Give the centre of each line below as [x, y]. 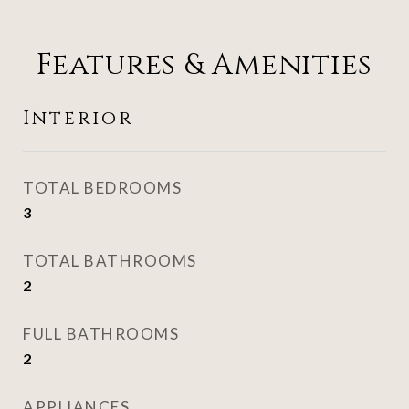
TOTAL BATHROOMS [110, 261]
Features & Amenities [204, 65]
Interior [78, 119]
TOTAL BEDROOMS [102, 188]
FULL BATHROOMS [101, 334]
